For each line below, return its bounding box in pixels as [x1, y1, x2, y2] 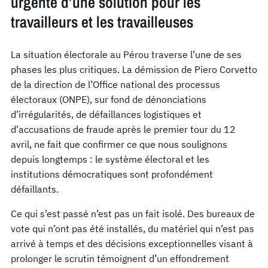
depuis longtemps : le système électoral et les [11, 153, 209, 165]
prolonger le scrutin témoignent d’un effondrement [11, 252, 229, 264]
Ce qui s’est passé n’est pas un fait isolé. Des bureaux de [11, 207, 255, 220]
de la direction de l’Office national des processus [11, 78, 220, 90]
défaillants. [11, 182, 59, 195]
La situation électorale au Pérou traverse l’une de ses [11, 48, 242, 60]
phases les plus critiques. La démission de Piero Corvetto [11, 63, 257, 75]
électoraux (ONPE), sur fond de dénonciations [11, 93, 206, 105]
